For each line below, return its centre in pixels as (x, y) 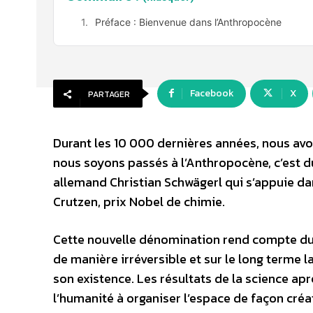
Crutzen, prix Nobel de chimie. (139, 202)
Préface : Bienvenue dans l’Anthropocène (188, 22)
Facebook (212, 93)
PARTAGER (109, 94)
